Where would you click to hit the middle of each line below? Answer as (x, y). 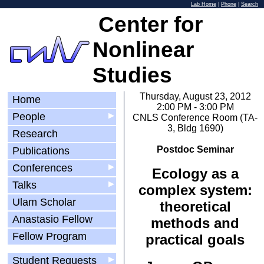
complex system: (195, 190)
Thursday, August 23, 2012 (195, 96)
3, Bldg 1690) (195, 128)
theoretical (195, 207)
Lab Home (204, 4)
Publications (41, 151)
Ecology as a (195, 174)
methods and (195, 223)
